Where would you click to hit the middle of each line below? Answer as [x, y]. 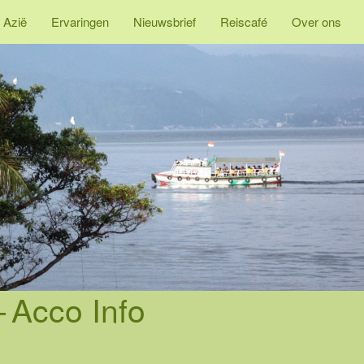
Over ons [316, 22]
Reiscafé [244, 22]
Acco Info [78, 308]
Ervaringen [80, 22]
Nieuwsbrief [165, 22]
